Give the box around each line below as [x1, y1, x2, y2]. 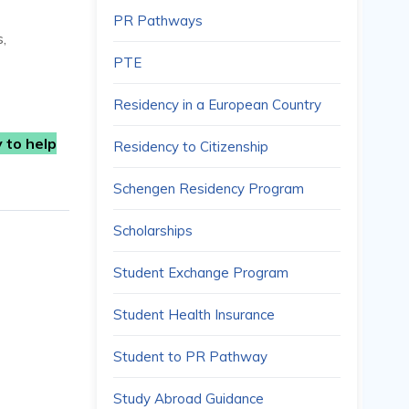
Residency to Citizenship [113, 138, 268, 155]
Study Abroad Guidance [113, 390, 264, 407]
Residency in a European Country [113, 96, 321, 113]
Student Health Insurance [113, 306, 275, 323]
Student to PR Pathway [113, 348, 267, 365]
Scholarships [113, 222, 193, 239]
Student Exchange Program [113, 264, 288, 281]
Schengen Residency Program [113, 180, 304, 197]
